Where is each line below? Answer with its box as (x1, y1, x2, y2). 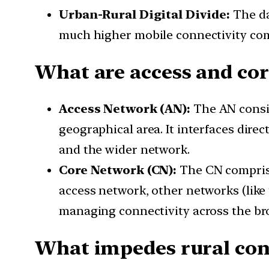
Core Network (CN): (59, 163, 180, 178)
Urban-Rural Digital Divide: (59, 7, 234, 22)
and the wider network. (59, 142, 190, 157)
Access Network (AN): (59, 101, 193, 116)
